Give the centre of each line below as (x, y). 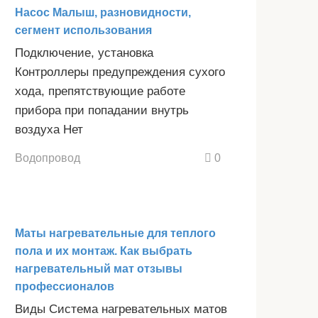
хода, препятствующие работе (100, 91)
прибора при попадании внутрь (102, 110)
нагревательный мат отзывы (99, 269)
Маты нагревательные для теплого (115, 234)
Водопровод (48, 158)
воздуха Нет (49, 129)
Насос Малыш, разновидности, (103, 12)
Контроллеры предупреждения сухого (120, 72)
